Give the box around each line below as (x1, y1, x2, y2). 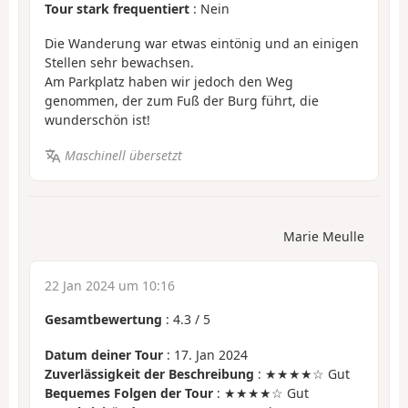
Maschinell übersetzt (64, 146, 182, 164)
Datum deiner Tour (45, 345, 163, 363)
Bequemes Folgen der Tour (45, 383, 213, 402)
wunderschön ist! (45, 111, 150, 129)
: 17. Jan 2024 (163, 345, 248, 363)
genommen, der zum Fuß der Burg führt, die (45, 92, 319, 110)
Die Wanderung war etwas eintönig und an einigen (45, 35, 359, 53)
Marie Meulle (283, 228, 364, 246)
